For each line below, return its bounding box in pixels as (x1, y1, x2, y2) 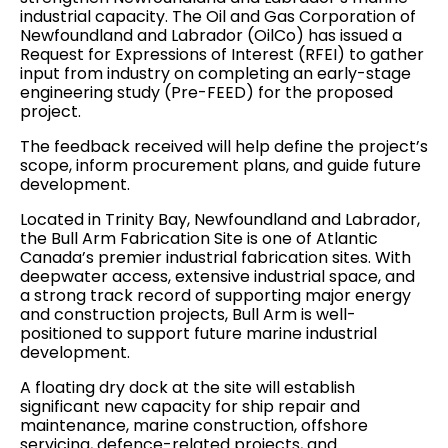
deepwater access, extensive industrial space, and (20, 265, 415, 288)
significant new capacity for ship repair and (20, 395, 360, 418)
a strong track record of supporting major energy (20, 284, 411, 307)
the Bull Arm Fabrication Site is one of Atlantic (20, 227, 378, 250)
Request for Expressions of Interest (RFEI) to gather (20, 43, 424, 66)
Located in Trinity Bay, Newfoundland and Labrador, (20, 208, 420, 231)
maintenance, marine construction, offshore (20, 414, 368, 437)
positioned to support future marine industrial (20, 322, 377, 345)
